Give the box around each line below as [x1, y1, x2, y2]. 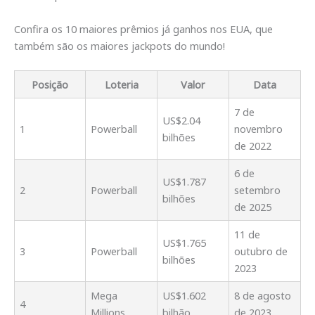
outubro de [234, 243, 288, 258]
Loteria [104, 77, 139, 91]
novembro [234, 121, 283, 136]
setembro [234, 182, 281, 197]
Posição [32, 77, 68, 91]
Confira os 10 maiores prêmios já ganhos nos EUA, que [14, 21, 273, 36]
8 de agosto [234, 288, 292, 302]
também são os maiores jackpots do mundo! [14, 38, 225, 53]
